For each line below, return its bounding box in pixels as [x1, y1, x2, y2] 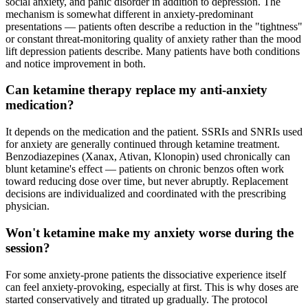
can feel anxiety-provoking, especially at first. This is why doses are [5, 280, 298, 293]
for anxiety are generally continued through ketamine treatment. [5, 138, 280, 151]
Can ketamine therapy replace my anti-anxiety [5, 82, 267, 98]
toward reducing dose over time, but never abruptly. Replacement [5, 175, 288, 188]
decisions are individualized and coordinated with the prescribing [5, 188, 286, 200]
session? [5, 240, 50, 255]
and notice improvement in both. [5, 57, 146, 69]
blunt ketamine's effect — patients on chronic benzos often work [5, 163, 284, 175]
